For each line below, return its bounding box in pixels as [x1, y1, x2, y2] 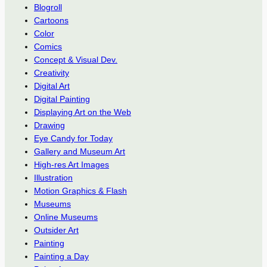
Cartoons [33, 15, 69, 25]
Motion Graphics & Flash [33, 185, 127, 195]
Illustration [33, 172, 73, 182]
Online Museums [33, 212, 98, 222]
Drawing [33, 120, 65, 130]
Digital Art [33, 80, 70, 91]
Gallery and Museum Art [33, 146, 125, 156]
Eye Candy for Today [33, 133, 113, 143]
